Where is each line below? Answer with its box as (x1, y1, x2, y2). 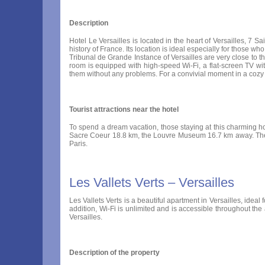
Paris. (69, 140, 88, 148)
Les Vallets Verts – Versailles (69, 175, 234, 190)
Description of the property (69, 248, 160, 257)
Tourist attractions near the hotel (69, 105, 179, 114)
